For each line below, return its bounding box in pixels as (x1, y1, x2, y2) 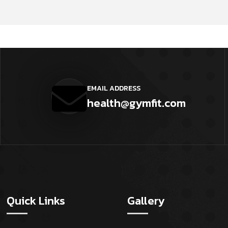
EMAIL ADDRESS (87, 82, 140, 94)
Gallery (127, 192, 164, 210)
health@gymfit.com (87, 94, 186, 111)
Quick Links (7, 192, 65, 210)
